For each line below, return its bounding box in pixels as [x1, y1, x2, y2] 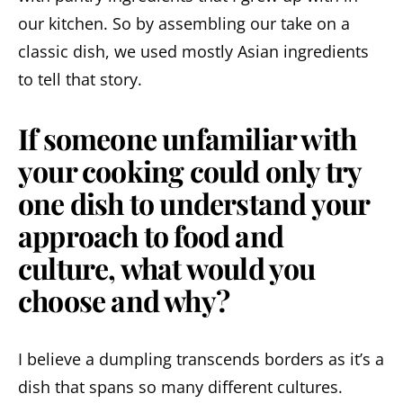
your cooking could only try [18, 150, 362, 190]
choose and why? [18, 280, 229, 319]
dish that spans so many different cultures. [18, 375, 343, 398]
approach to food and [18, 215, 283, 255]
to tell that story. [18, 67, 142, 90]
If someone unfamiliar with [18, 118, 357, 157]
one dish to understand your [18, 183, 370, 222]
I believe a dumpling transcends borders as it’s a [18, 347, 384, 370]
